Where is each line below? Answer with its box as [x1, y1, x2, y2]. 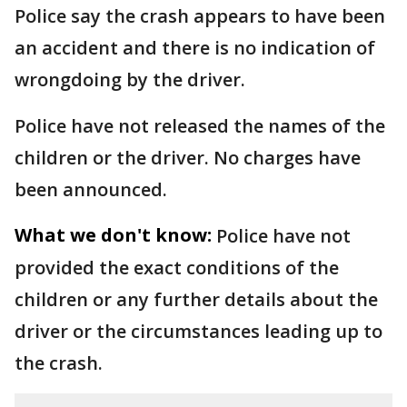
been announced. [15, 177, 167, 202]
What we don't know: [15, 223, 212, 247]
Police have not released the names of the [15, 114, 385, 138]
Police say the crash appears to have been [15, 4, 385, 28]
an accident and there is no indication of [15, 35, 375, 60]
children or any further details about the [15, 287, 378, 312]
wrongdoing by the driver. [15, 67, 250, 92]
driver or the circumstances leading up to [15, 319, 382, 343]
